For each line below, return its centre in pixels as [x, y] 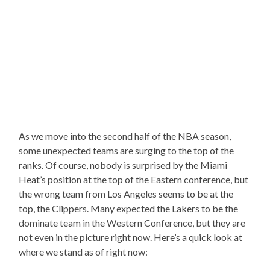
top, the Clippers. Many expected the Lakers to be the [129, 209]
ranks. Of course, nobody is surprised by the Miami [123, 165]
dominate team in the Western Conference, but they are [132, 223]
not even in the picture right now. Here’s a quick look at [131, 237]
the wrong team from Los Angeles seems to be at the [126, 194]
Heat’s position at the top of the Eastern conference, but [134, 180]
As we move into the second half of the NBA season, [125, 136]
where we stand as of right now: [83, 252]
